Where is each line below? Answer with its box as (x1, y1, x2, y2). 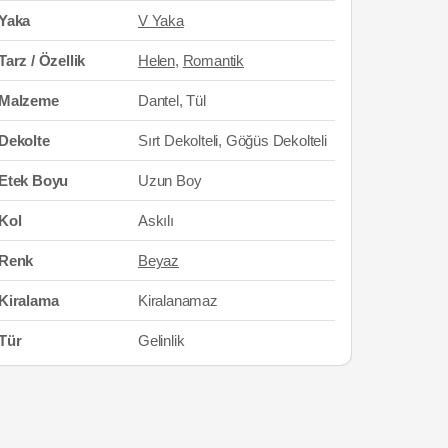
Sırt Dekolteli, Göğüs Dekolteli (138, 131, 327, 149)
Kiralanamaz (138, 291, 218, 309)
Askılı (138, 211, 174, 229)
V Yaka (138, 11, 184, 29)
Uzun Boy (138, 171, 202, 189)
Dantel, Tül (138, 91, 206, 109)
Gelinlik (138, 331, 185, 349)
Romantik (182, 51, 245, 69)
